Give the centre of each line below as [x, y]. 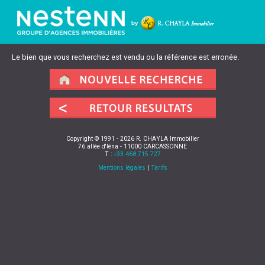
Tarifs [159, 168]
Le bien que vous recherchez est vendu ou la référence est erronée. [125, 57]
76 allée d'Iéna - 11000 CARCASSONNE [132, 147]
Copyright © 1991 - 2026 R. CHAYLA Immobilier [132, 139]
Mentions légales [122, 168]
